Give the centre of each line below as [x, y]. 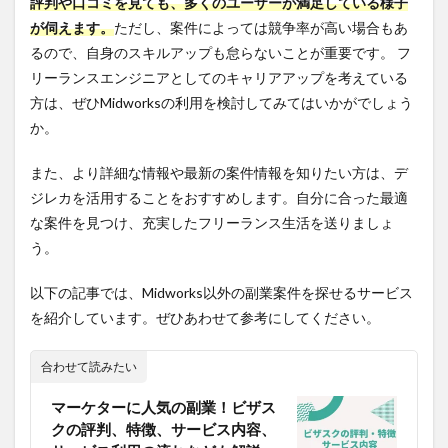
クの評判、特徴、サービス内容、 [163, 428]
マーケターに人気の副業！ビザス [163, 406]
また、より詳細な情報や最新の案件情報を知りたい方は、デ [219, 172]
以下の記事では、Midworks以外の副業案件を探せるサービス [221, 292]
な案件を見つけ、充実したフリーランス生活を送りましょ [212, 222]
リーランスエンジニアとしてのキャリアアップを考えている [219, 77]
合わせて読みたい [89, 366]
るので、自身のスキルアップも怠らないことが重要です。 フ [220, 52]
